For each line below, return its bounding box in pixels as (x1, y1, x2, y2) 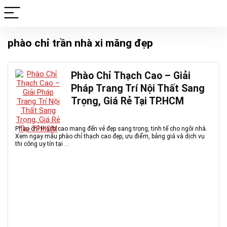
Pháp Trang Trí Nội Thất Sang (71, 83, 205, 94)
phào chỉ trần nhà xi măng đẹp (8, 37, 153, 49)
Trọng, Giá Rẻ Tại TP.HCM (71, 95, 184, 107)
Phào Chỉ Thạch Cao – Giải (71, 70, 191, 82)
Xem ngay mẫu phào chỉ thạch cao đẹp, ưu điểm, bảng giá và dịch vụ (15, 133, 205, 140)
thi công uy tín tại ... (15, 140, 69, 147)
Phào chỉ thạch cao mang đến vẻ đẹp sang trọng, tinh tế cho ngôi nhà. (15, 125, 207, 132)
